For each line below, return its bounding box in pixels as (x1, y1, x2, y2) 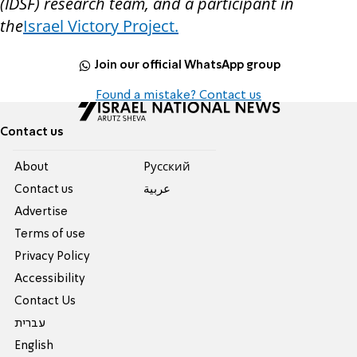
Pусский (143, 162, 190, 174)
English (14, 340, 54, 352)
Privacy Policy (14, 251, 91, 263)
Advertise (14, 206, 69, 218)
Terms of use (14, 229, 86, 241)
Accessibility (14, 273, 86, 285)
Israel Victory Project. (23, 15, 178, 37)
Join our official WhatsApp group (94, 59, 281, 71)
